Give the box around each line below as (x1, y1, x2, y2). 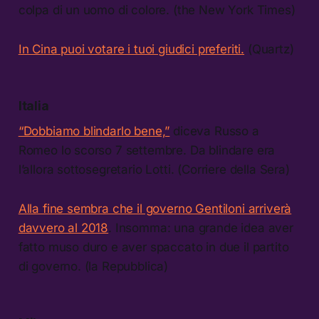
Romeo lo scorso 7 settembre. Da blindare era (18, 142, 276, 157)
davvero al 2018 (18, 220, 109, 235)
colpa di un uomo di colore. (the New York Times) (18, 2, 296, 17)
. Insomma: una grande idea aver (108, 220, 293, 235)
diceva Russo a (169, 123, 259, 138)
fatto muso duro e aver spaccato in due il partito (18, 239, 289, 254)
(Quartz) (244, 41, 294, 56)
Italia (18, 98, 49, 113)
